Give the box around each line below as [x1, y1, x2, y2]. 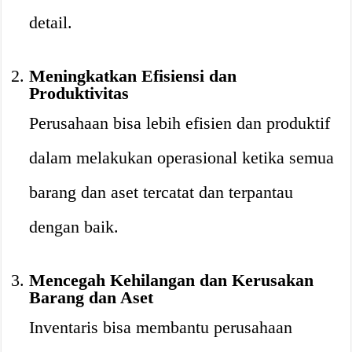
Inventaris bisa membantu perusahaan [29, 317, 293, 337]
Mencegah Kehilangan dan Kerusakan [29, 270, 314, 290]
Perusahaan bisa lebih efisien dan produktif [29, 113, 331, 133]
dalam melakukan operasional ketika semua [29, 148, 335, 167]
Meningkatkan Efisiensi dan [29, 66, 237, 86]
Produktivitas [29, 83, 130, 103]
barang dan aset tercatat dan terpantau [29, 182, 294, 202]
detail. [29, 13, 73, 32]
